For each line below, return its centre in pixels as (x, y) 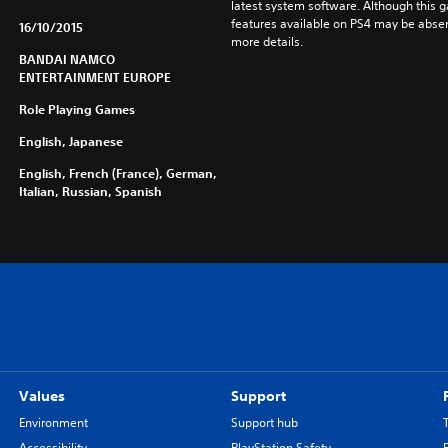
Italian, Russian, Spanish (90, 191)
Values (41, 396)
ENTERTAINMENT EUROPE (94, 77)
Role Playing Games (76, 109)
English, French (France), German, (117, 173)
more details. (266, 41)
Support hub (264, 422)
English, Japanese (70, 141)
